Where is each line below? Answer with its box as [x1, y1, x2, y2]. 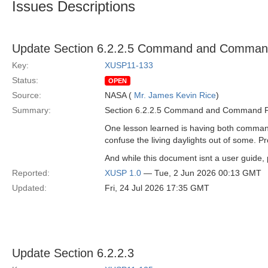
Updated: [12, 183, 47, 193]
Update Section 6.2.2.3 [12, 246, 134, 260]
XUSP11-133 [105, 60, 153, 70]
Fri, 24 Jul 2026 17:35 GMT [105, 183, 209, 193]
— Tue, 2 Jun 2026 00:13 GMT [141, 168, 261, 178]
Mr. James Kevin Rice [134, 90, 216, 100]
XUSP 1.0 [105, 168, 141, 178]
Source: [12, 90, 41, 100]
